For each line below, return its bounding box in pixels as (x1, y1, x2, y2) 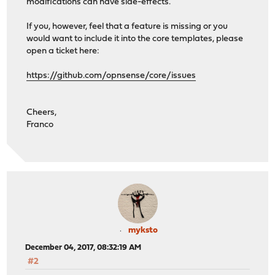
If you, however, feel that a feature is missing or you (26, 21, 228, 31)
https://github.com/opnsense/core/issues (26, 71, 196, 80)
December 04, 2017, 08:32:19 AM (25, 244, 142, 252)
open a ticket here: (26, 46, 100, 56)
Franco (26, 120, 54, 130)
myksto (128, 226, 158, 236)
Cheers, (26, 107, 57, 117)
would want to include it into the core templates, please (26, 34, 244, 44)
